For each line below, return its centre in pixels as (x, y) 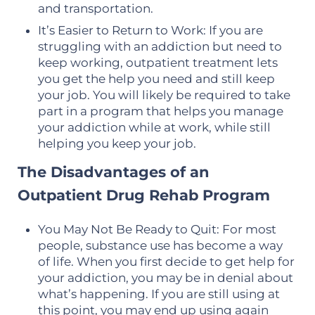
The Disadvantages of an (113, 172)
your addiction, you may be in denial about (166, 277)
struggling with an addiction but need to (160, 46)
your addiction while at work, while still (155, 127)
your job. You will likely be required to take (165, 95)
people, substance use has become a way (161, 245)
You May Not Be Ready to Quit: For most (157, 229)
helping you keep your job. (117, 143)
